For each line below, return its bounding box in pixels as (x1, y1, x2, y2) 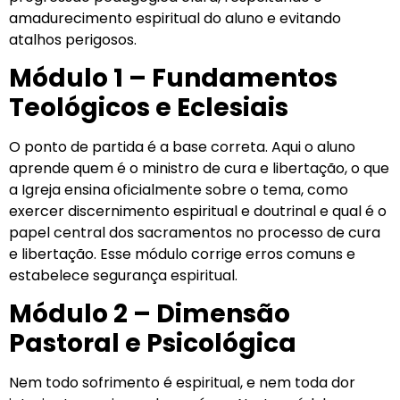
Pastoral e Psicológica (9, 326, 296, 362)
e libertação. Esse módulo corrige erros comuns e (9, 244, 355, 265)
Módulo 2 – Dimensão (9, 296, 290, 332)
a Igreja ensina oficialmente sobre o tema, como (9, 179, 348, 201)
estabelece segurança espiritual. (9, 265, 237, 287)
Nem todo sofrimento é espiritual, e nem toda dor (9, 372, 355, 394)
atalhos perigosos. (9, 29, 137, 50)
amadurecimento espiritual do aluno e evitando (9, 7, 341, 29)
